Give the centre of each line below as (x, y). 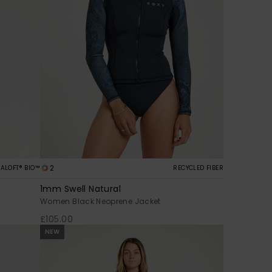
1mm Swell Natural (81, 189)
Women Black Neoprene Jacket (100, 201)
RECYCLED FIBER (198, 168)
